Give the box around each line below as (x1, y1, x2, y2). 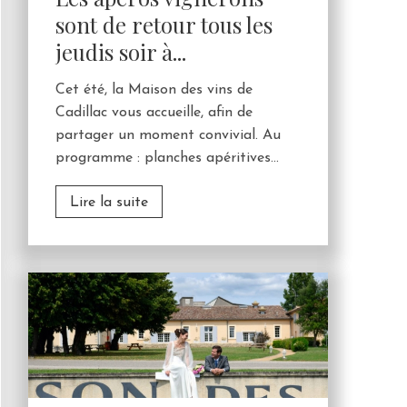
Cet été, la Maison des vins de (55, 82, 253, 97)
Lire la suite (70, 194, 148, 210)
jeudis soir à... (55, 36, 186, 66)
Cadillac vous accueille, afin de (55, 104, 253, 120)
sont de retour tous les (55, 9, 273, 39)
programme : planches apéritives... (55, 150, 279, 165)
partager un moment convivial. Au (55, 127, 281, 143)
